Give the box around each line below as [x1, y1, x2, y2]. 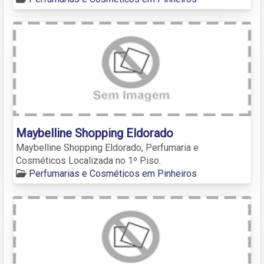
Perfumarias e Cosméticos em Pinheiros [29, 167, 197, 179]
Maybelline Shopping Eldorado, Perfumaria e [16, 141, 199, 153]
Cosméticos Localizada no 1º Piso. [16, 154, 161, 166]
